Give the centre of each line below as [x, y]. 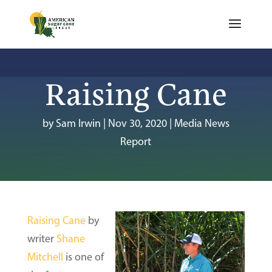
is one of [83, 257]
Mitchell [45, 257]
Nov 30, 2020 [137, 123]
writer [42, 239]
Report [136, 141]
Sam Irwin [78, 123]
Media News [202, 123]
